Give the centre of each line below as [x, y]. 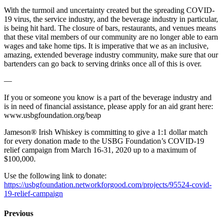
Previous [19, 213]
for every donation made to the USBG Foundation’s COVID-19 [104, 141]
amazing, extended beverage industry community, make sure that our [111, 55]
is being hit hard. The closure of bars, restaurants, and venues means [110, 28]
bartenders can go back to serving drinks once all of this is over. [103, 64]
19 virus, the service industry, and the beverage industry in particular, [111, 19]
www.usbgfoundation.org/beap [53, 115]
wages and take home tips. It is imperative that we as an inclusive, [106, 46]
